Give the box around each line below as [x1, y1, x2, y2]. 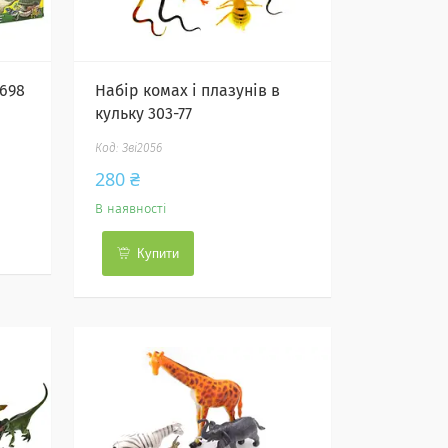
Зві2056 [122, 143, 163, 155]
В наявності [95, 203, 168, 216]
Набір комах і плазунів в [95, 83, 281, 99]
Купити [137, 246, 180, 261]
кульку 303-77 [95, 106, 193, 122]
